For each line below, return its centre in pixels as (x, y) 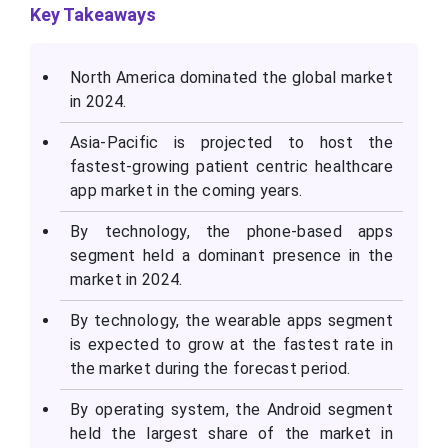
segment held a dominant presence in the (231, 256)
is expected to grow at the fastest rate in (231, 345)
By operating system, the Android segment (231, 410)
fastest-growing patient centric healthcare (231, 167)
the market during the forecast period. (210, 369)
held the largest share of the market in (231, 434)
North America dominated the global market (231, 78)
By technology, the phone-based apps (231, 232)
